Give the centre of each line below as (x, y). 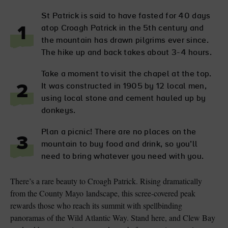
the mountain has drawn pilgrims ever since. (125, 40)
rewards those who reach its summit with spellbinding (96, 205)
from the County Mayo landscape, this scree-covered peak (103, 193)
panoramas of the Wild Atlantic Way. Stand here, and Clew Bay (113, 217)
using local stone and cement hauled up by (124, 98)
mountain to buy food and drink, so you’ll (120, 144)
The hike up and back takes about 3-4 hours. (126, 53)
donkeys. (59, 111)
